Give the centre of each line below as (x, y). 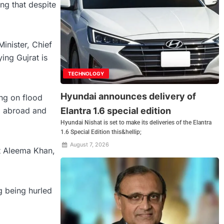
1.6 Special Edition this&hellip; (101, 132)
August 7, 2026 (88, 144)
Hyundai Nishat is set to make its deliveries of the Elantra (136, 122)
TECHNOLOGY (86, 73)
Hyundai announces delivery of (128, 96)
